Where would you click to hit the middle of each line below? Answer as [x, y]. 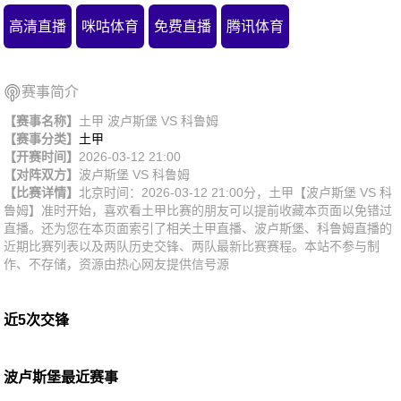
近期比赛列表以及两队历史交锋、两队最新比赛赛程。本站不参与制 [192, 246]
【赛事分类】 [42, 138]
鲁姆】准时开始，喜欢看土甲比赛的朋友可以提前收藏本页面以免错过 [198, 210]
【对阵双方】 [42, 174]
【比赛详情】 [42, 192]
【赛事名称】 [42, 120]
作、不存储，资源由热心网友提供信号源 [117, 264]
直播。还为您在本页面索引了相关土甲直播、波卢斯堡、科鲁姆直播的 [198, 228]
